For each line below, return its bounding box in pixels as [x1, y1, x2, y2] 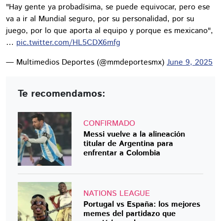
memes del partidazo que [83, 208, 176, 220]
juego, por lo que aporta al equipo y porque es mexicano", [6, 25, 213, 37]
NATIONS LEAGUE [83, 187, 150, 199]
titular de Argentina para [83, 138, 174, 149]
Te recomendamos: [18, 86, 106, 101]
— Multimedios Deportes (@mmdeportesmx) [6, 56, 167, 68]
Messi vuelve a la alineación [83, 128, 185, 140]
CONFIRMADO [83, 117, 136, 129]
